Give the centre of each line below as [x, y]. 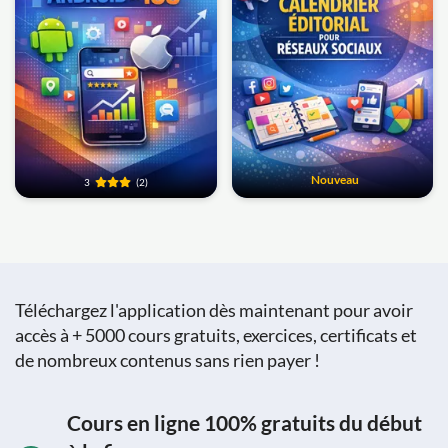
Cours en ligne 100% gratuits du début [244, 422]
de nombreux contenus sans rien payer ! [167, 359]
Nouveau [334, 179]
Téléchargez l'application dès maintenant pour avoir [214, 309]
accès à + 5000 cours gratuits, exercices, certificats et [216, 334]
